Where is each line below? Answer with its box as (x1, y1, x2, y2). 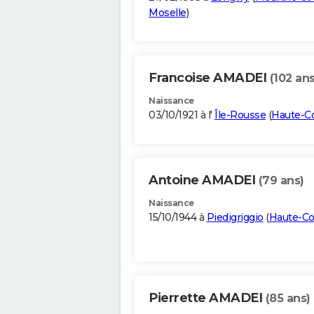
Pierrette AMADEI (149, 290, 266, 306)
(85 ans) (265, 292, 310, 306)
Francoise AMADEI (149, 70, 270, 86)
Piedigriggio (206, 211, 264, 224)
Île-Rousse (214, 109, 266, 122)
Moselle (149, 6, 186, 20)
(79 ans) (258, 174, 304, 188)
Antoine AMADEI (149, 172, 259, 189)
